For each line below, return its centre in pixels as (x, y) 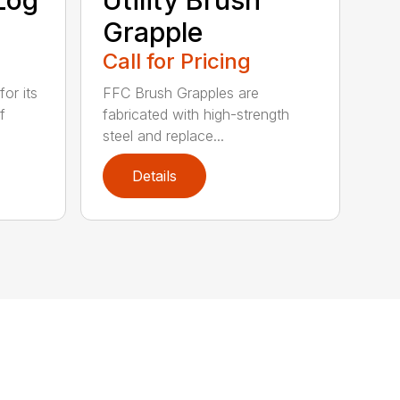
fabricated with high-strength (196, 114)
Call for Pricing (177, 61)
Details (155, 175)
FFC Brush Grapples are (181, 92)
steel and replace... (164, 135)
